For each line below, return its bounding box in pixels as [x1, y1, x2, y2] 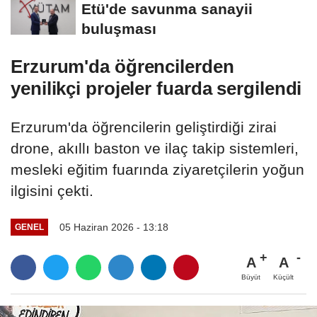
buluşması [81, 20, 156, 37]
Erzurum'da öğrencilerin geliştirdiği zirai [11, 118, 277, 135]
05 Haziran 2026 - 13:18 [59, 221, 168, 233]
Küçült [273, 272, 294, 281]
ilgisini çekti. [11, 182, 93, 199]
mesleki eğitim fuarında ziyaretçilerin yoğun [11, 161, 304, 178]
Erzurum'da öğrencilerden [11, 55, 234, 77]
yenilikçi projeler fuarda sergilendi [11, 77, 302, 99]
